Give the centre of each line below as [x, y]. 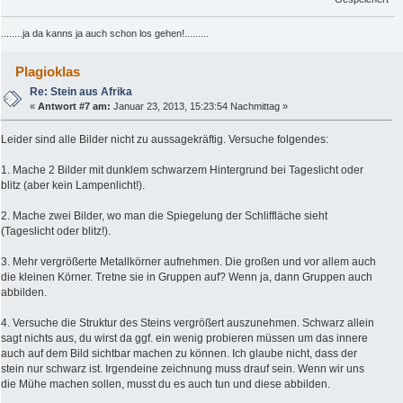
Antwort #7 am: [75, 106]
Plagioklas [48, 71]
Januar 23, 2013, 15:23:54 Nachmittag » [200, 106]
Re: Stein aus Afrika [81, 91]
